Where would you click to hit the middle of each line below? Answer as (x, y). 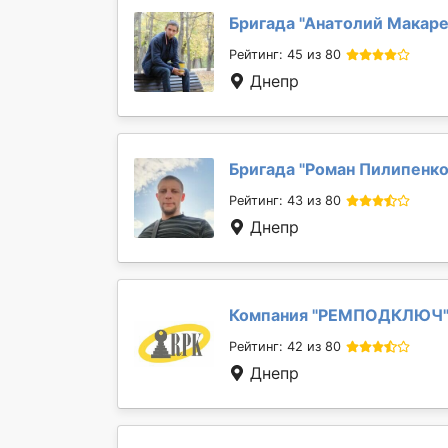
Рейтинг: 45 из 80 (285, 55)
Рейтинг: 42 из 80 (285, 347)
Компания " (273, 314)
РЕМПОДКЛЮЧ (380, 314)
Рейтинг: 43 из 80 (285, 201)
